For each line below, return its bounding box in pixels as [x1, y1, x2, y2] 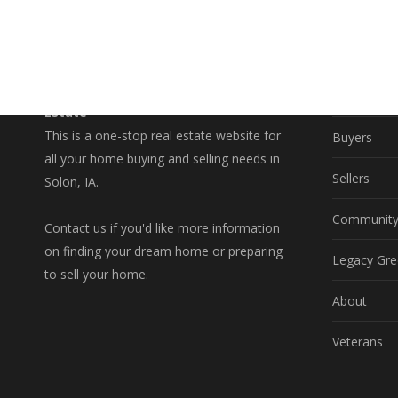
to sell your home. [44, 266, 148, 283]
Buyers [331, 129, 372, 146]
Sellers [331, 170, 370, 187]
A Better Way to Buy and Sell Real [44, 81, 259, 98]
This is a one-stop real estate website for [44, 127, 281, 144]
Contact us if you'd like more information [44, 219, 280, 236]
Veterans [331, 333, 383, 350]
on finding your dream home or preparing [44, 243, 283, 259]
